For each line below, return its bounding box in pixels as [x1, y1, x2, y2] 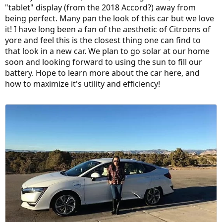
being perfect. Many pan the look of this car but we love [5, 13, 214, 24]
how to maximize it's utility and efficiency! [5, 78, 160, 89]
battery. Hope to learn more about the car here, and [5, 67, 200, 78]
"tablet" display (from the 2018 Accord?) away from [5, 2, 196, 13]
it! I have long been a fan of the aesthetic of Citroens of [5, 24, 211, 35]
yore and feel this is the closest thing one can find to [5, 35, 201, 46]
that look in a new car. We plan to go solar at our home [5, 46, 210, 56]
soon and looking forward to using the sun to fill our [5, 56, 202, 67]
